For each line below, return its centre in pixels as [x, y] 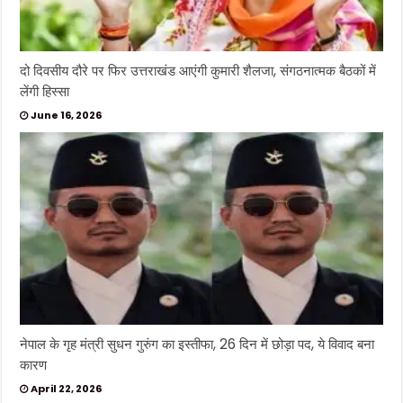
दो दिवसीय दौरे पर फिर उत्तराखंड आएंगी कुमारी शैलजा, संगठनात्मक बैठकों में [198, 70]
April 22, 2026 [67, 389]
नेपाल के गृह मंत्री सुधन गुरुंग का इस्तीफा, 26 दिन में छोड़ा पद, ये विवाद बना [197, 345]
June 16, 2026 [67, 115]
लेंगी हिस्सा [45, 91]
